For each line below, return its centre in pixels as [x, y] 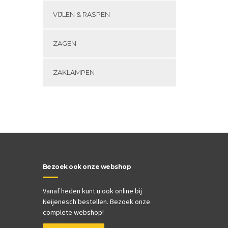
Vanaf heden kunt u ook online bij [92, 191]
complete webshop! [73, 212]
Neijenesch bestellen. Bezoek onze [96, 202]
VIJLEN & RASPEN [81, 14]
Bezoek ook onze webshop [87, 167]
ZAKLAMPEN [74, 72]
